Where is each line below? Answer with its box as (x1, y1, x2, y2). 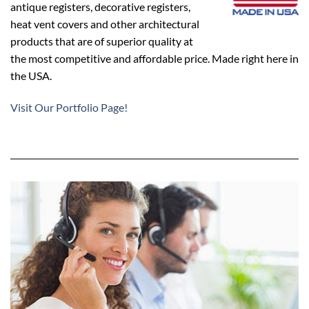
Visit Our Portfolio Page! (10, 100, 128, 114)
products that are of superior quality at (10, 34, 193, 48)
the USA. (10, 69, 52, 83)
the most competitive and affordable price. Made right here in (10, 52, 299, 66)
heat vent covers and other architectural (10, 17, 199, 31)
